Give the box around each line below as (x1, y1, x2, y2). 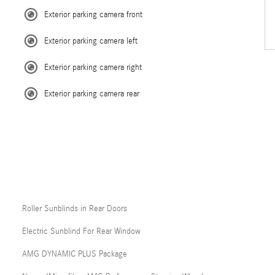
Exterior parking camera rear (44, 88, 139, 99)
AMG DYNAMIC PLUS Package (22, 249, 127, 259)
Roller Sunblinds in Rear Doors (22, 203, 127, 214)
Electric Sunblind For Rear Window (22, 226, 141, 236)
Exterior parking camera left (44, 36, 137, 46)
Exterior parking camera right (44, 62, 142, 72)
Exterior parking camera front (44, 9, 142, 20)
